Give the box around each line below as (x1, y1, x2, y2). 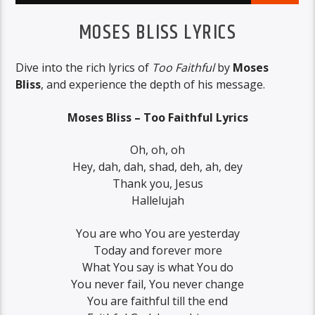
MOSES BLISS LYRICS (79, 17, 236, 49)
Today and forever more (93, 242, 222, 258)
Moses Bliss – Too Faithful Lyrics (67, 109, 248, 125)
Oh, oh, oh (130, 142, 185, 158)
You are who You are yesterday (75, 225, 240, 241)
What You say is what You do (82, 259, 233, 275)
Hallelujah (131, 193, 184, 209)
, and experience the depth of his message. (41, 77, 266, 93)
